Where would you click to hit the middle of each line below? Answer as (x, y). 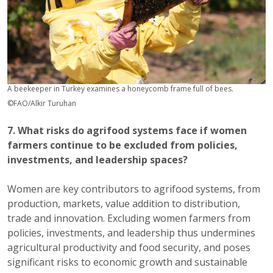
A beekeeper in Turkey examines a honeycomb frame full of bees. (120, 88)
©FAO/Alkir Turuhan (42, 103)
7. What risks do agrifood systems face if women (127, 130)
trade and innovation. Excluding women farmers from (129, 218)
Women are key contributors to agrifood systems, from (134, 189)
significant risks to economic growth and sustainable (127, 262)
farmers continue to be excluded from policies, (122, 145)
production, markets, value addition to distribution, (124, 203)
